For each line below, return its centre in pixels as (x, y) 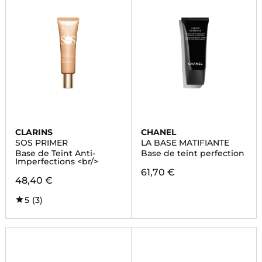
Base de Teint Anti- (55, 153)
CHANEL (158, 132)
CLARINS (34, 132)
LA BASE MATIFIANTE (185, 143)
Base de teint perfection (192, 153)
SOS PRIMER (41, 143)
